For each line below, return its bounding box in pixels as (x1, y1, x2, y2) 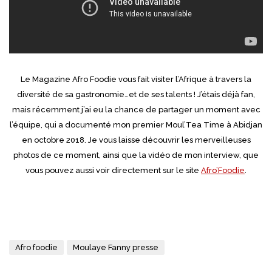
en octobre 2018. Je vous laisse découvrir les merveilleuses (21, 135, 251, 144)
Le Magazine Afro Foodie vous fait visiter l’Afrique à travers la (21, 75, 251, 84)
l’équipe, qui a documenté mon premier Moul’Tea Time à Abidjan (10, 120, 262, 129)
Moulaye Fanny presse (73, 243, 158, 252)
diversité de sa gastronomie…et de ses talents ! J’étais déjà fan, (17, 90, 255, 99)
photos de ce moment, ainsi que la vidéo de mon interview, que (13, 151, 259, 160)
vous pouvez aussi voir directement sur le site (25, 166, 201, 175)
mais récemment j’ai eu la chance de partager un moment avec (12, 105, 260, 114)
